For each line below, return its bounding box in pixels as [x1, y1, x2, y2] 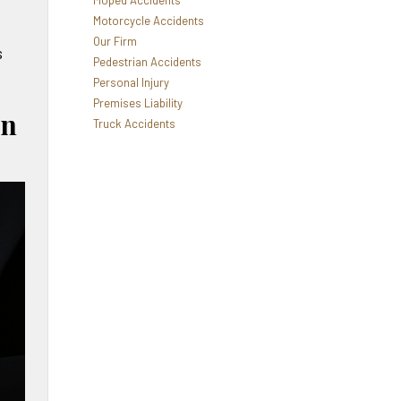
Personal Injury [92, 75, 169, 90]
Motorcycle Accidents [92, 13, 204, 28]
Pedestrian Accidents [92, 55, 201, 69]
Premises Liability [92, 96, 183, 110]
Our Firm [92, 34, 137, 48]
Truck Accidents [92, 116, 175, 131]
